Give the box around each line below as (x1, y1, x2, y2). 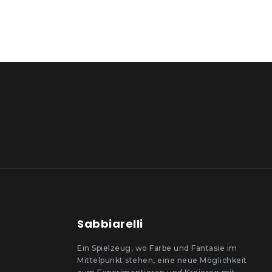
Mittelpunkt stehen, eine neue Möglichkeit (77, 255, 247, 265)
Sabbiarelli (77, 216, 143, 231)
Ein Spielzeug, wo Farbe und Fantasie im (77, 243, 237, 253)
